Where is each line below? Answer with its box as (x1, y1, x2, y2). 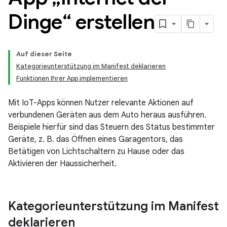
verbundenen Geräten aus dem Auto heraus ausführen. (8, 110, 206, 120)
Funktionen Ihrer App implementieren (16, 74, 128, 83)
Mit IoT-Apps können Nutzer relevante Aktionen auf (8, 98, 194, 108)
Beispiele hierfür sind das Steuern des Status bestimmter (8, 122, 215, 132)
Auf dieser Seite (16, 50, 72, 58)
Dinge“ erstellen (8, 9, 155, 34)
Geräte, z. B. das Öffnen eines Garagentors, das (8, 134, 183, 144)
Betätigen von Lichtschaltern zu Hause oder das (8, 146, 184, 157)
